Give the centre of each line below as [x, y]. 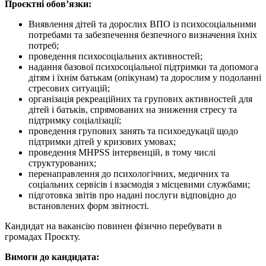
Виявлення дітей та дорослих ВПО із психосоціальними [142, 24]
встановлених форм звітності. [90, 205]
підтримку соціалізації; [76, 120]
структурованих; [64, 163]
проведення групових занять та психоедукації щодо [133, 131]
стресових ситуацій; [70, 88]
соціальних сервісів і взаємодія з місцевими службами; [140, 184]
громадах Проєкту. [44, 236]
